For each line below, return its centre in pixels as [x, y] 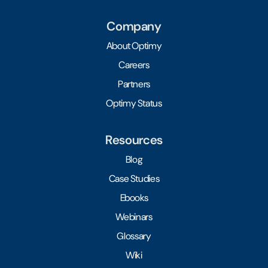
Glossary [134, 236]
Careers [134, 65]
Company [134, 26]
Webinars [134, 217]
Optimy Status [134, 103]
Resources [134, 139]
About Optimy [134, 45]
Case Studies [134, 178]
